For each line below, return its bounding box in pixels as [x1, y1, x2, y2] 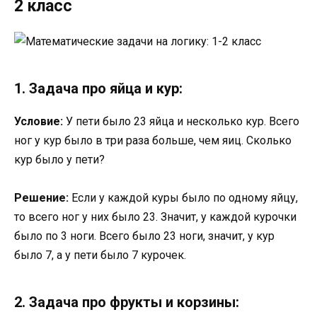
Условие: [14, 114, 63, 128]
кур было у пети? [14, 152, 105, 166]
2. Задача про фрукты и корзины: [14, 293, 239, 311]
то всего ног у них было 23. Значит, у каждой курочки [14, 209, 296, 224]
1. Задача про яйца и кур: [14, 79, 183, 97]
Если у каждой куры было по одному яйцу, [69, 190, 298, 204]
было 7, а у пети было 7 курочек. [14, 248, 186, 262]
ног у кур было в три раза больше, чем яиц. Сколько [14, 133, 292, 147]
